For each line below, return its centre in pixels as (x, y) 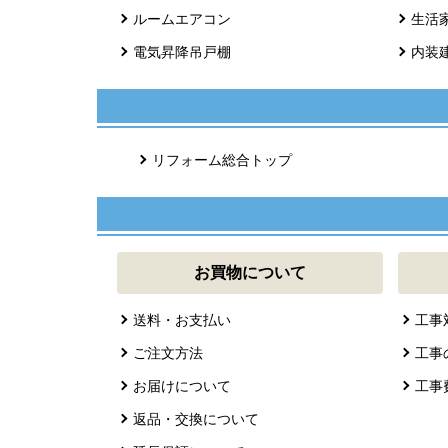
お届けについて (182, 386)
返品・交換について (196, 419)
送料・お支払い (182, 320)
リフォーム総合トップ (221, 160)
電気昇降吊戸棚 (182, 52)
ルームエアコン (182, 19)
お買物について (250, 273)
